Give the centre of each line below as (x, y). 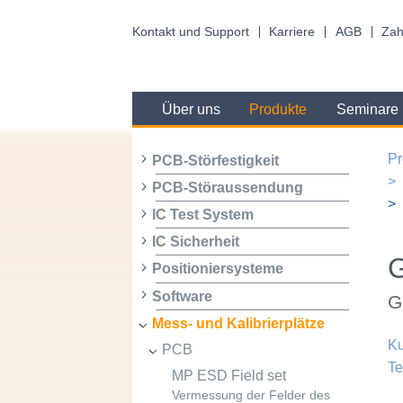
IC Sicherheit (195, 242)
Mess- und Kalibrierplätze (238, 323)
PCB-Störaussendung (227, 187)
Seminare (367, 110)
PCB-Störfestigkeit (215, 160)
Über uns (191, 110)
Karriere (292, 31)
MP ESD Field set (228, 376)
